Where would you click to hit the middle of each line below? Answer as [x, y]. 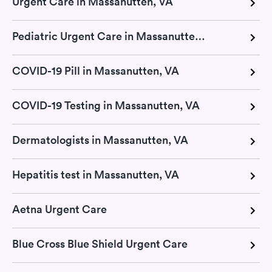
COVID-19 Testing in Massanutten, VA [106, 106]
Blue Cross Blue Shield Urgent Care [100, 244]
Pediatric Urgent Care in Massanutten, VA [200, 36]
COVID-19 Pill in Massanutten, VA [96, 71]
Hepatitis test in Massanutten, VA [96, 175]
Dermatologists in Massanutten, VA [100, 140]
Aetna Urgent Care [59, 209]
